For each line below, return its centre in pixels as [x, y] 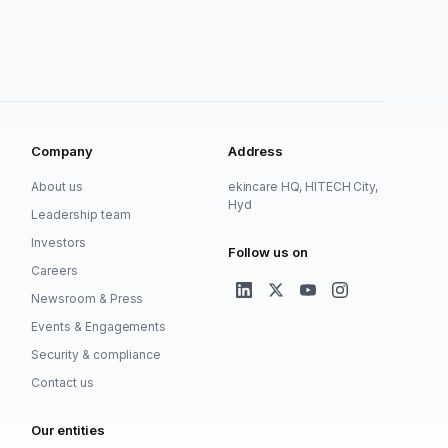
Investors [58, 242]
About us [57, 186]
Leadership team [81, 214]
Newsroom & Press [87, 298]
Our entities [68, 429]
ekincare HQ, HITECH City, [303, 186]
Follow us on [267, 251]
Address [255, 150]
